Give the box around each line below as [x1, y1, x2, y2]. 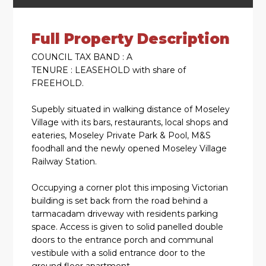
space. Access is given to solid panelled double [31, 221, 224, 232]
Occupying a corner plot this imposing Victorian [31, 182, 229, 193]
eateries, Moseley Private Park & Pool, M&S [31, 129, 211, 141]
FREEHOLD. [31, 77, 84, 88]
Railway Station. [31, 156, 97, 167]
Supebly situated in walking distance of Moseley [31, 103, 230, 115]
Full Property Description [31, 30, 230, 47]
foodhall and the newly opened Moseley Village [31, 142, 227, 154]
